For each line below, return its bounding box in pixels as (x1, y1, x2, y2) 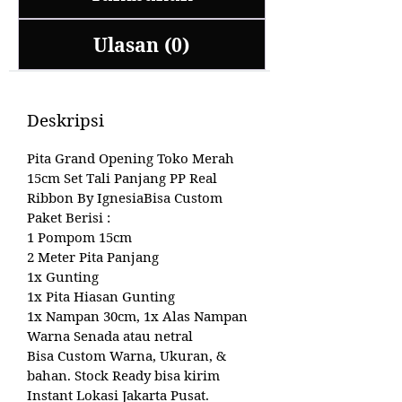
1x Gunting (27, 267, 99, 286)
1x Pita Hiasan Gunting (27, 287, 175, 306)
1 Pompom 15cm (27, 228, 132, 247)
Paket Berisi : (27, 208, 110, 227)
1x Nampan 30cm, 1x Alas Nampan (27, 307, 248, 326)
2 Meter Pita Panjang (27, 248, 159, 267)
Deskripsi (27, 109, 104, 133)
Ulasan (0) (93, 31, 190, 57)
